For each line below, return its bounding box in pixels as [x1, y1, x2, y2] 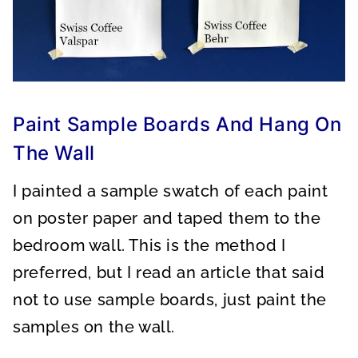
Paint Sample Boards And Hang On [13, 113, 342, 136]
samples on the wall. [13, 317, 176, 336]
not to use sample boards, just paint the [13, 290, 328, 309]
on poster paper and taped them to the [13, 209, 321, 228]
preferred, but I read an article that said [13, 263, 325, 282]
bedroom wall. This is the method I [13, 236, 286, 255]
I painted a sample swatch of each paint [13, 181, 328, 201]
